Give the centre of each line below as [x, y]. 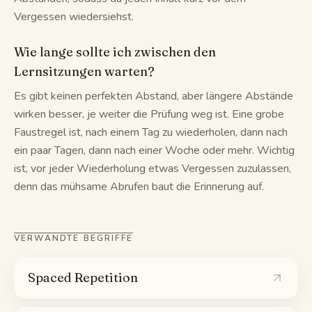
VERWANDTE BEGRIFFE [73, 238]
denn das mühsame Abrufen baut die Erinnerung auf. [139, 187]
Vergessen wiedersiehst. [74, 17]
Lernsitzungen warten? [84, 71]
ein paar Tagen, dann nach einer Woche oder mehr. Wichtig [154, 150]
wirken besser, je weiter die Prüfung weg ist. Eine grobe [149, 114]
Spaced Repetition [83, 278]
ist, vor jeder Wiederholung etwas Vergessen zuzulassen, [153, 169]
